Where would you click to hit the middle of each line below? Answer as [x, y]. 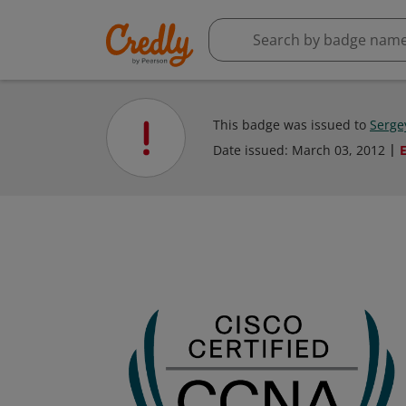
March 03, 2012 [338, 150]
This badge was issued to [291, 125]
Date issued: [252, 150]
